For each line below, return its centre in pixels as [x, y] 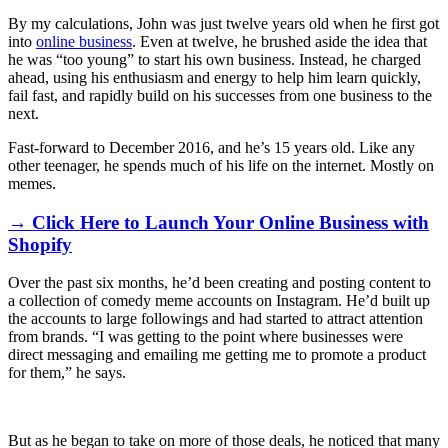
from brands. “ [53, 337]
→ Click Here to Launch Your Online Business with [218, 222]
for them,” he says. [67, 373]
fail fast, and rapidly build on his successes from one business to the [220, 95]
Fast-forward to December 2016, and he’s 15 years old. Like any [211, 147]
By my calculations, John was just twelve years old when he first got [223, 23]
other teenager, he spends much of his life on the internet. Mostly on [221, 165]
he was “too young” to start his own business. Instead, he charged [214, 59]
